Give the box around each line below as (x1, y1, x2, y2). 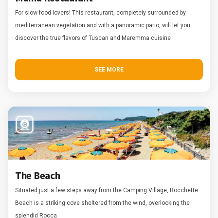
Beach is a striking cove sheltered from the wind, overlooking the (15, 199, 190, 206)
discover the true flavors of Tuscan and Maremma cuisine (15, 34, 171, 41)
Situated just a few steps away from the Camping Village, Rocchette (15, 186, 198, 194)
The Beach (15, 168, 60, 182)
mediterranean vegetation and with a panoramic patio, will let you (15, 21, 190, 29)
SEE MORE (94, 66, 124, 73)
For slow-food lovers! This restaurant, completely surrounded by (15, 9, 186, 16)
